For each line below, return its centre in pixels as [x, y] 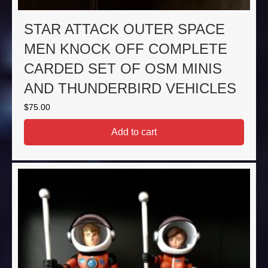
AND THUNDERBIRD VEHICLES [130, 89]
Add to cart [134, 132]
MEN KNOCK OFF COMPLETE [126, 49]
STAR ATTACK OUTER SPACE [124, 29]
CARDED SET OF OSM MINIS [123, 69]
